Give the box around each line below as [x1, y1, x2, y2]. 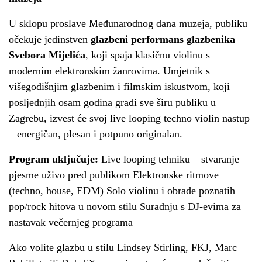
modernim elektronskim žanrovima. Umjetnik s [9, 65, 210, 77]
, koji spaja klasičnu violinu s [85, 49, 210, 61]
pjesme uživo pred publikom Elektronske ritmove [9, 169, 219, 181]
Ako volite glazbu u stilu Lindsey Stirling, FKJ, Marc [9, 242, 237, 253]
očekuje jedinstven [9, 33, 91, 45]
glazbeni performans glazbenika [91, 33, 235, 45]
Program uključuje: [9, 153, 98, 165]
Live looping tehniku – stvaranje [98, 153, 239, 165]
